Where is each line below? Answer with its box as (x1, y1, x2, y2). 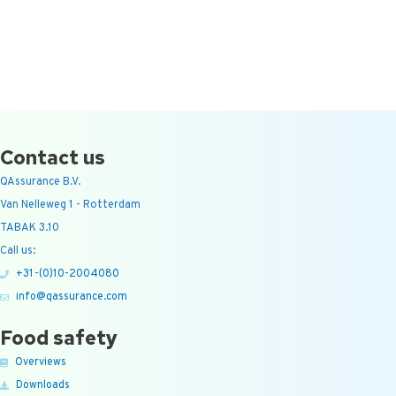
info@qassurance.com (15, 289, 127, 304)
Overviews (14, 355, 66, 370)
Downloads (15, 378, 70, 393)
